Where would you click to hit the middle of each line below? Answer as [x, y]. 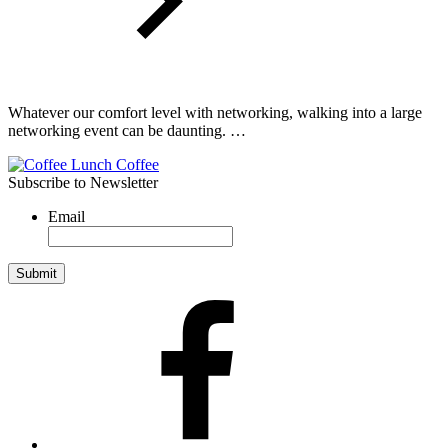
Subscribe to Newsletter [83, 182]
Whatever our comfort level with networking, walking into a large [215, 112]
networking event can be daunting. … [127, 130]
